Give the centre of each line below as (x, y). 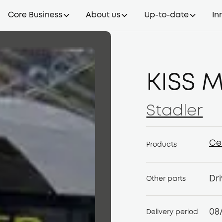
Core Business (35, 15)
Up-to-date (166, 15)
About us (103, 15)
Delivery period (172, 212)
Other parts (166, 179)
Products (162, 144)
